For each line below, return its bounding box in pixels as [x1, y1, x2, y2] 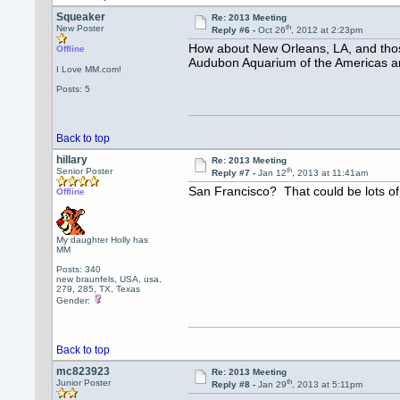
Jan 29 [257, 379, 287, 390]
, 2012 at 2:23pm [290, 25, 362, 36]
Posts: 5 [56, 84, 91, 94]
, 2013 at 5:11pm [291, 379, 362, 390]
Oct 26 [257, 25, 286, 36]
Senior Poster [56, 166, 113, 176]
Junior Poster [56, 378, 112, 387]
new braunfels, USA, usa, [56, 274, 162, 284]
